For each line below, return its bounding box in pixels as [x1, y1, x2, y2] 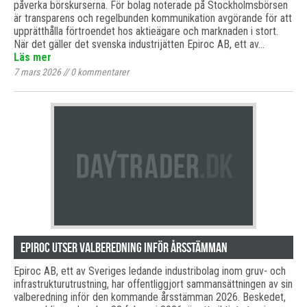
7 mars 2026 [14, 66, 61, 77]
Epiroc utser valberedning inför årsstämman [21, 240, 228, 255]
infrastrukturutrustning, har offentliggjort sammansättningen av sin [14, 278, 293, 291]
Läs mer [14, 51, 51, 64]
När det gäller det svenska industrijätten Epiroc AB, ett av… [14, 38, 265, 51]
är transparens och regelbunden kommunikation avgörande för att [14, 12, 292, 25]
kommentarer [75, 66, 129, 77]
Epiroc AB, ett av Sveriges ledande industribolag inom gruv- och [14, 265, 286, 278]
